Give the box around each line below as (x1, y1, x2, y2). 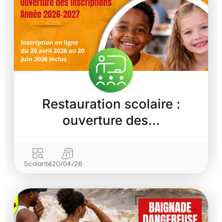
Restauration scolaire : (42, 96, 180, 112)
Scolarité (24, 161, 52, 169)
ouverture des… (62, 112, 160, 128)
